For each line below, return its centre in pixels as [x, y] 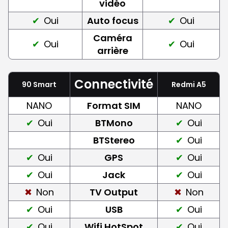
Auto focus [112, 20]
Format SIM [114, 105]
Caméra [112, 38]
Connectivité [114, 84]
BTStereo [114, 140]
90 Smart [39, 84]
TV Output [114, 192]
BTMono [114, 123]
